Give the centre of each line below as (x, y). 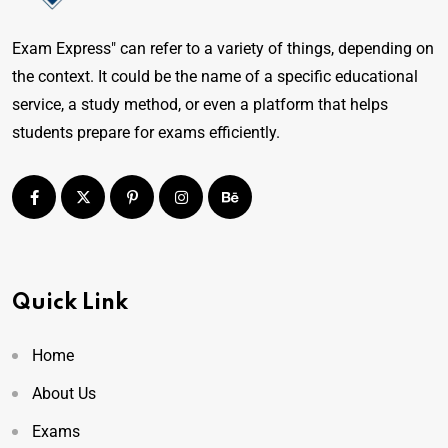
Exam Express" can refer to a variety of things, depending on (223, 48)
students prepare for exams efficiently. (146, 132)
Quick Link (70, 303)
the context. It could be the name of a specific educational (215, 76)
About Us (64, 393)
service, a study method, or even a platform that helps (200, 104)
